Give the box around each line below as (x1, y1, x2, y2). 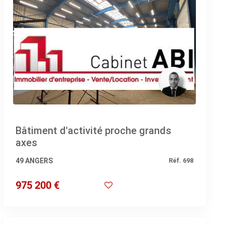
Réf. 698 (168, 156, 193, 164)
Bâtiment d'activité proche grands (15, 124, 171, 137)
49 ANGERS (15, 156, 53, 165)
